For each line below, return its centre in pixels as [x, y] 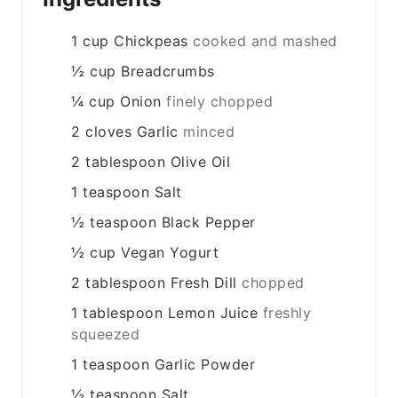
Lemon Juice [213, 313]
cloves [109, 132]
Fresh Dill [203, 283]
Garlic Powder [205, 365]
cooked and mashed [265, 41]
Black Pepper [208, 223]
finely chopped [220, 102]
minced [209, 132]
